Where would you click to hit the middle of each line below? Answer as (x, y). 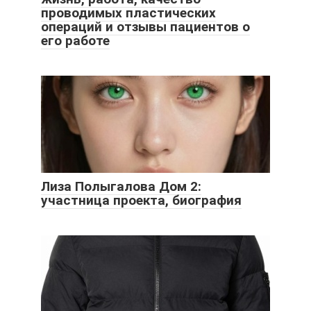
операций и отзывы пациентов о (145, 27)
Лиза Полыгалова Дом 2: (121, 187)
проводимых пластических (128, 13)
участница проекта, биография (141, 201)
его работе (75, 41)
